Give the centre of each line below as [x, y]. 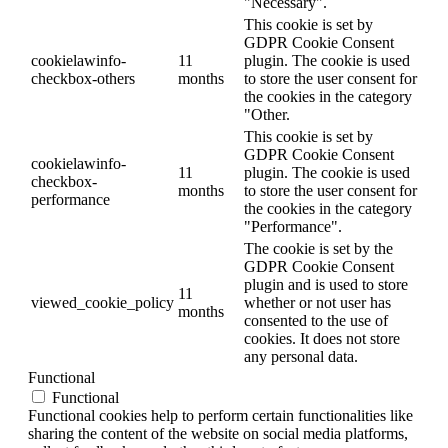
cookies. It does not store [322, 338]
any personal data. [301, 356]
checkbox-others [83, 78]
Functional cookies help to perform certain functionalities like [220, 415]
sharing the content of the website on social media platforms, [218, 433]
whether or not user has [317, 302]
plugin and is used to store [326, 284]
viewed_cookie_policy [102, 302]
